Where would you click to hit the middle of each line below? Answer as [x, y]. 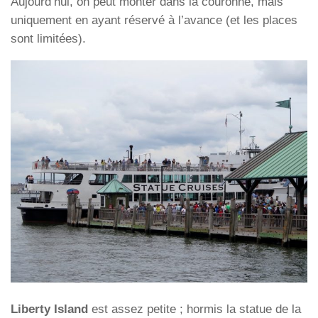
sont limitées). [48, 39]
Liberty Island [49, 309]
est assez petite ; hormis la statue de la [194, 309]
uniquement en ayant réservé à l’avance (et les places [154, 21]
